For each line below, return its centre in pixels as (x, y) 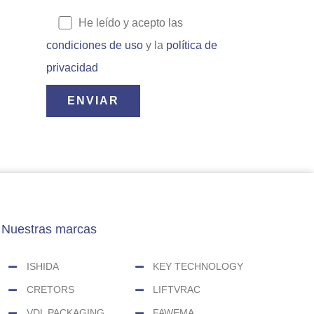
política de (192, 46)
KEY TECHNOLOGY (198, 267)
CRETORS (50, 290)
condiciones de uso (95, 46)
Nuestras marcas (49, 230)
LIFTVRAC (177, 290)
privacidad (72, 68)
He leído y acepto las (131, 23)
